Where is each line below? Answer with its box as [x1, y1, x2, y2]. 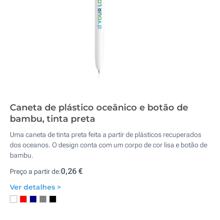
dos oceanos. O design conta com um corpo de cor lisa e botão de [10, 141, 207, 149]
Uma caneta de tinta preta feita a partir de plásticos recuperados [10, 131, 201, 138]
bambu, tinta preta [10, 113, 95, 124]
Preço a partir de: [10, 167, 61, 175]
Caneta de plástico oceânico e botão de [10, 102, 188, 113]
